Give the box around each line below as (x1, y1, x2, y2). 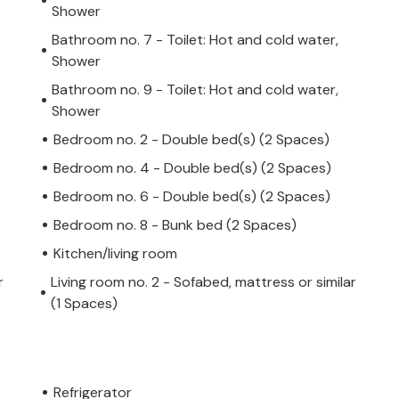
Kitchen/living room (53, 243, 177, 263)
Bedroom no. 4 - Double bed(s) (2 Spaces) (53, 158, 331, 177)
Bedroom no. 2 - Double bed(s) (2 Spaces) (53, 129, 330, 149)
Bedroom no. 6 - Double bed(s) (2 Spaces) (53, 186, 330, 206)
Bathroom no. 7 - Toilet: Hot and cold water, (52, 29, 339, 49)
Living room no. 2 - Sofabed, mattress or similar (50, 272, 356, 291)
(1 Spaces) (50, 293, 118, 313)
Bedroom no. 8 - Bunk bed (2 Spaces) (53, 215, 297, 234)
